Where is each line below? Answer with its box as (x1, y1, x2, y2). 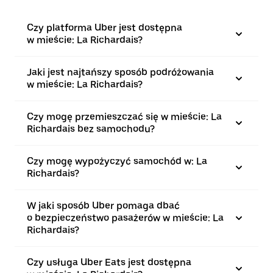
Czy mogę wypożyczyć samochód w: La (27, 155, 207, 167)
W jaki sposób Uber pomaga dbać (27, 200, 180, 211)
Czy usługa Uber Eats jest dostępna (27, 257, 191, 268)
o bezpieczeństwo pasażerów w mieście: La (27, 212, 224, 224)
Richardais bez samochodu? (27, 123, 155, 135)
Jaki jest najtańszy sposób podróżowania (27, 66, 214, 78)
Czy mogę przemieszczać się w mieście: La (27, 111, 222, 122)
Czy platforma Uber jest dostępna (27, 22, 182, 34)
